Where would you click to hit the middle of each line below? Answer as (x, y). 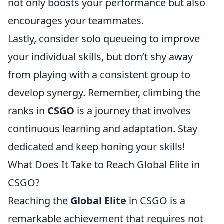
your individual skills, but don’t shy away (100, 57)
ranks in (28, 111)
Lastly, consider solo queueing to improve (104, 39)
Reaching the (39, 201)
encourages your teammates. (76, 21)
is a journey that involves (133, 111)
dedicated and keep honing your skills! (96, 147)
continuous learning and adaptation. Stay (103, 129)
